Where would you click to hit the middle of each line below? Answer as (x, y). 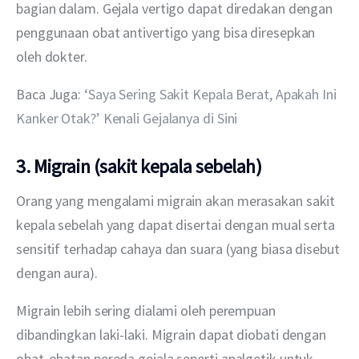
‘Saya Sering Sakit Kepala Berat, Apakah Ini (212, 95)
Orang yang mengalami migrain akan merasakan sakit (177, 201)
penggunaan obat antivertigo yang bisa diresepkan (167, 33)
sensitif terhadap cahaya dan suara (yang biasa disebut (179, 249)
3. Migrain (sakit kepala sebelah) (139, 166)
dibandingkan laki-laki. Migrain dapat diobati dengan (173, 335)
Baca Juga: (50, 95)
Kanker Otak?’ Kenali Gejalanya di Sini (127, 119)
